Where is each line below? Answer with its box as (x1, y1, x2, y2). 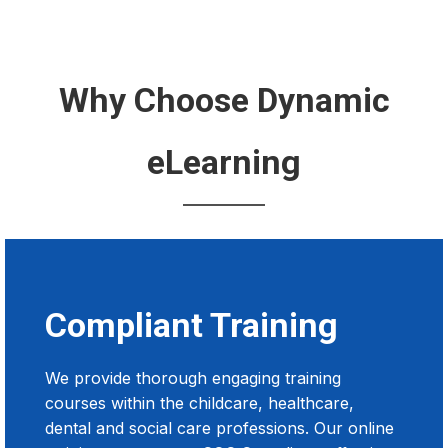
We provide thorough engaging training (45, 368, 341, 389)
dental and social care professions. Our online (45, 418, 394, 439)
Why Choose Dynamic (58, 80, 390, 121)
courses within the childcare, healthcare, (45, 393, 354, 414)
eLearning (147, 142, 301, 183)
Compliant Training (45, 305, 338, 346)
